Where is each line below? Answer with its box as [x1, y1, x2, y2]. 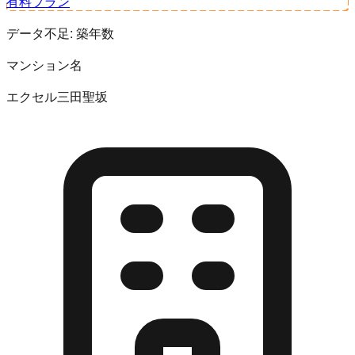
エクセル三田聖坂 [6, 86, 108, 105]
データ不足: [6, 23, 76, 42]
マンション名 [6, 55, 82, 74]
